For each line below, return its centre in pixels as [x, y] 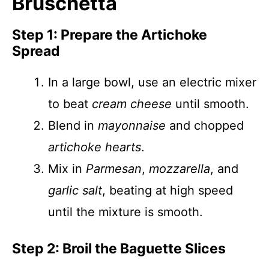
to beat [70, 104]
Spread [36, 51]
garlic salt [75, 190]
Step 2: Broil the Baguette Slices [119, 249]
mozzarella [180, 169]
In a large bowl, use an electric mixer [152, 82]
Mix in [67, 169]
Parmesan [114, 169]
